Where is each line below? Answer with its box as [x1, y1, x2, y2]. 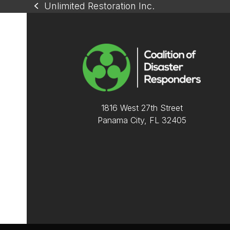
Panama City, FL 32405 [97, 114, 186, 125]
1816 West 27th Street [101, 102, 183, 113]
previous [34, 7, 71, 17]
